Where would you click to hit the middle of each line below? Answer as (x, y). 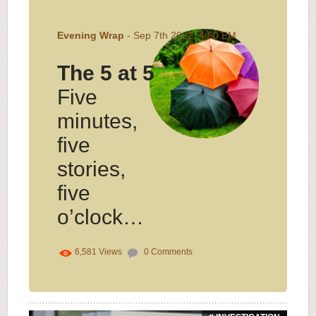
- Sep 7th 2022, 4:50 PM (180, 36)
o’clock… (101, 217)
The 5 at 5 (106, 73)
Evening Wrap (91, 36)
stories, (91, 169)
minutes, (97, 121)
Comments (171, 252)
